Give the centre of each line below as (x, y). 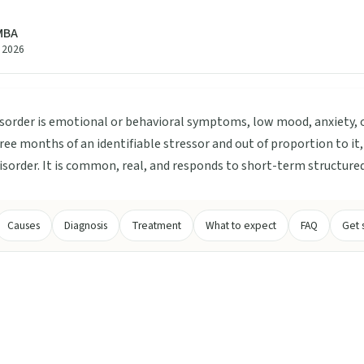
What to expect (240, 225)
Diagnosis (85, 225)
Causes (23, 225)
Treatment (156, 225)
